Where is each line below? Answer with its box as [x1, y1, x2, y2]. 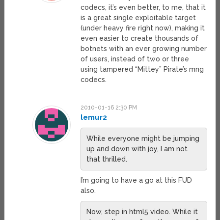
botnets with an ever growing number [80, 45, 207, 53]
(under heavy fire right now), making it [80, 24, 205, 32]
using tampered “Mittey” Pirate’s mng [80, 65, 204, 74]
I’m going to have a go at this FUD [80, 176, 192, 185]
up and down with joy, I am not [86, 145, 188, 153]
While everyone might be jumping [86, 135, 199, 143]
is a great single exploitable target [80, 14, 196, 22]
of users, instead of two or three [80, 55, 189, 63]
